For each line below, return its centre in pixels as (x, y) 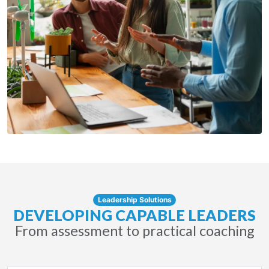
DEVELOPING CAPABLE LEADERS (134, 215)
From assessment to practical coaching (134, 231)
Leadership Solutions (134, 199)
